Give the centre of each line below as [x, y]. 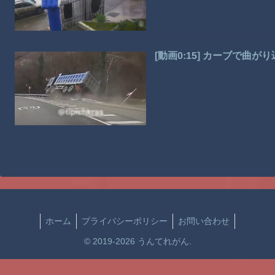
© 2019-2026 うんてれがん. [137, 241]
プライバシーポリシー [125, 221]
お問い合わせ [204, 221]
